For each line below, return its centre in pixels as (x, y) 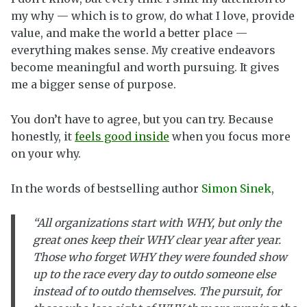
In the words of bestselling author (106, 188)
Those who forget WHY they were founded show (160, 257)
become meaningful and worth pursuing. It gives (145, 67)
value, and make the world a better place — (129, 33)
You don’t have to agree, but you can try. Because (142, 119)
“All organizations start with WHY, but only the (157, 223)
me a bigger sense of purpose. (94, 85)
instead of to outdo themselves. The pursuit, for (157, 292)
